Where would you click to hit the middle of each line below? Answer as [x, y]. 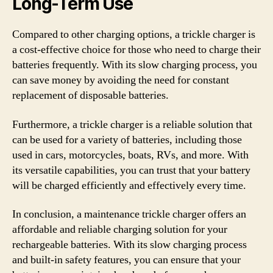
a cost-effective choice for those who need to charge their [136, 50]
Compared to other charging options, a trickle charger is [134, 34]
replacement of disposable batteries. [90, 95]
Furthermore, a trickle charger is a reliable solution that [132, 124]
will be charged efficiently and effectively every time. [129, 185]
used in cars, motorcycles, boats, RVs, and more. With [130, 155]
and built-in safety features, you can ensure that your [126, 260]
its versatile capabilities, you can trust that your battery [131, 170]
